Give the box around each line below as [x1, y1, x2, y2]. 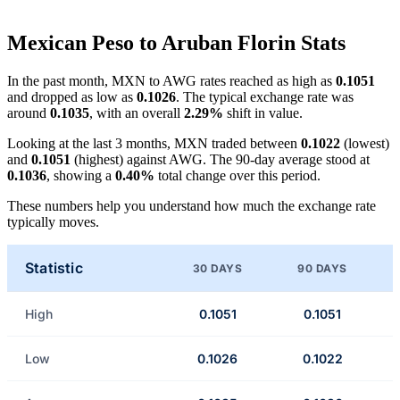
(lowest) [340, 136, 389, 152]
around [7, 105, 50, 121]
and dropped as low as [7, 89, 137, 105]
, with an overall [89, 105, 184, 121]
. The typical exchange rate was [176, 89, 354, 105]
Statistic [25, 259, 83, 278]
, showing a [46, 168, 115, 184]
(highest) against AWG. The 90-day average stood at [71, 152, 370, 168]
